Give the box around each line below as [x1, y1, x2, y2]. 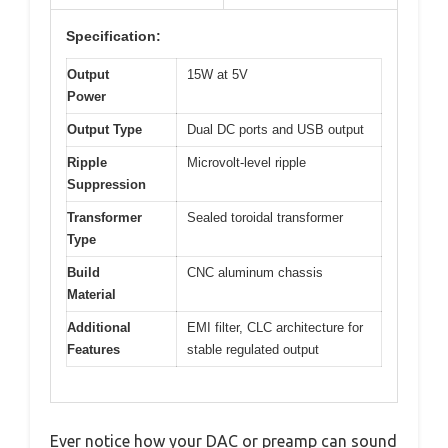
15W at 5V [187, 67, 248, 83]
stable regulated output [187, 342, 319, 358]
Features [67, 342, 120, 358]
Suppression [67, 177, 146, 193]
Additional [67, 320, 131, 336]
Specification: [66, 28, 161, 45]
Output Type [67, 122, 142, 138]
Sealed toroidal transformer [187, 210, 343, 226]
